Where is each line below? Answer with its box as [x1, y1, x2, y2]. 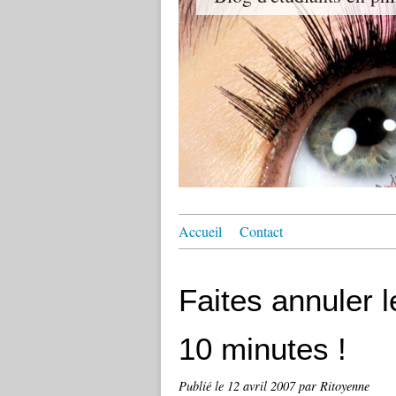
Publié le [179, 377, 227, 394]
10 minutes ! [179, 331, 346, 366]
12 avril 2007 [227, 377, 299, 394]
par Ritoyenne [299, 377, 369, 394]
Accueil [179, 222, 222, 240]
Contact [240, 222, 283, 240]
